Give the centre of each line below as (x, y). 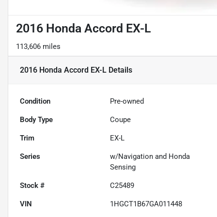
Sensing (123, 167)
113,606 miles (38, 47)
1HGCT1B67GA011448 (146, 204)
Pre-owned (127, 101)
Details (119, 70)
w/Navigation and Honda (150, 157)
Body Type (36, 120)
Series (30, 157)
